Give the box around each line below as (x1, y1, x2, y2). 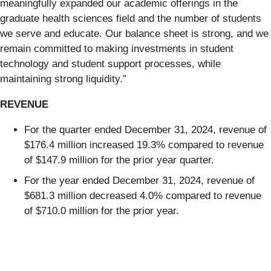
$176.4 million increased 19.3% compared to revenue (24, 139, 264, 151)
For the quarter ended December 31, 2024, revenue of (24, 124, 267, 136)
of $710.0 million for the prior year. (24, 204, 179, 217)
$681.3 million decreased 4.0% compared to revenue (24, 189, 261, 201)
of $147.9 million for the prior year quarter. (24, 154, 214, 166)
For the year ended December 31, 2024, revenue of (24, 174, 255, 186)
